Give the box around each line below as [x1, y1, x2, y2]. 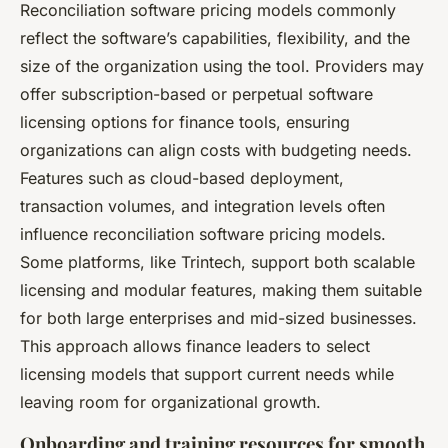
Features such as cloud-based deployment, [20, 167, 344, 188]
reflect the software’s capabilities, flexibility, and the [20, 27, 410, 48]
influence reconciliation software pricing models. [20, 223, 386, 244]
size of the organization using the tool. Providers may [20, 55, 424, 76]
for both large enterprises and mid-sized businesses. [20, 307, 417, 328]
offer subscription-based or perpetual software [20, 83, 373, 104]
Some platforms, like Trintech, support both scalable [20, 251, 415, 272]
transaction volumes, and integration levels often [20, 195, 385, 216]
